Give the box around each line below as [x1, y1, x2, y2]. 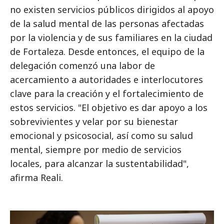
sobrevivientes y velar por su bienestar [10, 115, 178, 127]
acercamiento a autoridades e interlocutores [10, 73, 203, 85]
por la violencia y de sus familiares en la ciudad [10, 31, 212, 43]
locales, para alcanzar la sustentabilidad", [10, 157, 189, 169]
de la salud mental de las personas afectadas [10, 17, 204, 29]
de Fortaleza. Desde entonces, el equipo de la [10, 45, 204, 57]
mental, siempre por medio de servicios [10, 143, 181, 155]
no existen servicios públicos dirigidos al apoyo [10, 3, 214, 15]
